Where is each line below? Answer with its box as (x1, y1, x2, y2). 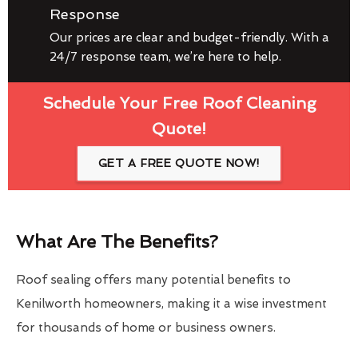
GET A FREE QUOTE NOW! (97, 156, 261, 169)
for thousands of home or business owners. (16, 320, 276, 335)
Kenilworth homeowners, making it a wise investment (16, 296, 327, 311)
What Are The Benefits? (16, 230, 218, 252)
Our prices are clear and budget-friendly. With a (50, 30, 329, 45)
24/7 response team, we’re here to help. (50, 49, 281, 64)
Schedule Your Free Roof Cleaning (42, 93, 316, 113)
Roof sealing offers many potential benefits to (16, 272, 291, 287)
